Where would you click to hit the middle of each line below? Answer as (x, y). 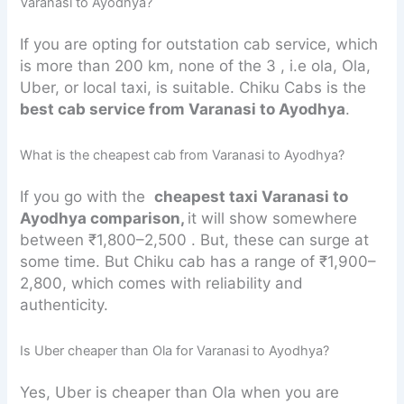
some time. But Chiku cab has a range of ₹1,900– (198, 262)
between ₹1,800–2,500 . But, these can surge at (195, 240)
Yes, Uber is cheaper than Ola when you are (180, 393)
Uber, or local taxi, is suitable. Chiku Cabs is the (193, 88)
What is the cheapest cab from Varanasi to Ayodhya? (183, 156)
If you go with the (87, 197)
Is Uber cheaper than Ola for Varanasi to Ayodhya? (175, 351)
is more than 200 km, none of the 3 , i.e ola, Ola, (196, 66)
